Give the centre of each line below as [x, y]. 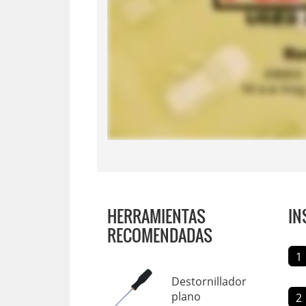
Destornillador [209, 281]
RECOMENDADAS [160, 235]
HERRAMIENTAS [156, 215]
